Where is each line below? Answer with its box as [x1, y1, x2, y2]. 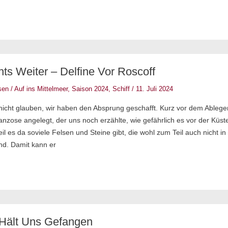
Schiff [112, 85, 130, 93]
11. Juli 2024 [136, 85, 174, 93]
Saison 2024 [72, 85, 109, 93]
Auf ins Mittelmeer [14, 85, 68, 93]
